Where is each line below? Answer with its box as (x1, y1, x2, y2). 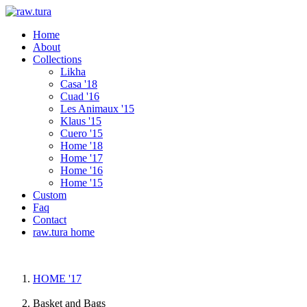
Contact (33, 214, 66, 225)
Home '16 (60, 164, 103, 176)
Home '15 (60, 177, 103, 188)
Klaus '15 (60, 115, 101, 127)
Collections (33, 53, 82, 65)
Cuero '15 (60, 127, 103, 139)
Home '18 (60, 140, 103, 151)
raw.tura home (33, 226, 95, 238)
